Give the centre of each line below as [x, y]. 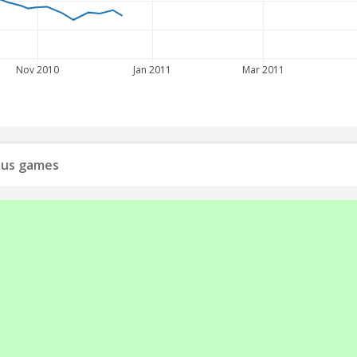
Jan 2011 [152, 70]
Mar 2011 [264, 70]
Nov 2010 [38, 70]
